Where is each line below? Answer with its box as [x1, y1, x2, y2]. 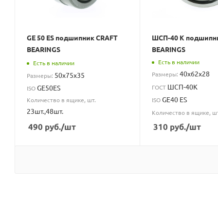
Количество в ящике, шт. [27, 95, 96, 104]
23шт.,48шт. [27, 106, 63, 115]
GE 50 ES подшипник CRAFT [27, 33, 118, 42]
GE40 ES [162, 94, 187, 104]
